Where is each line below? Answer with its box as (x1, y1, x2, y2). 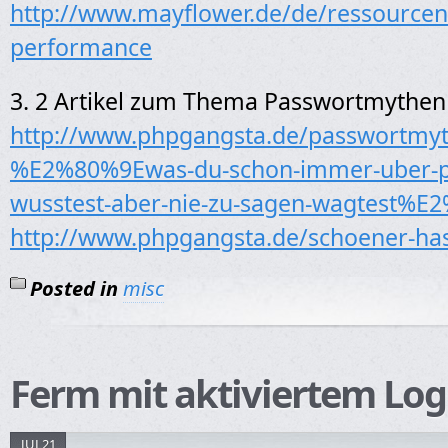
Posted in (30, 275, 118, 302)
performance (10, 31, 152, 63)
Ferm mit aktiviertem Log (10, 367, 446, 419)
